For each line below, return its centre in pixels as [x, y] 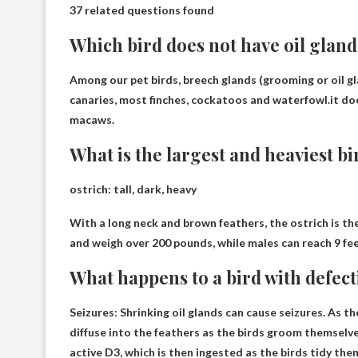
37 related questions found [142, 10]
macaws [91, 119]
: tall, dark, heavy [152, 189]
